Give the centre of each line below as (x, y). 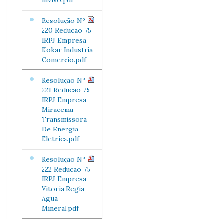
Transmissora (64, 119)
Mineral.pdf (60, 208)
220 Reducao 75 (66, 30)
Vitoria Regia (63, 189)
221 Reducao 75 (66, 90)
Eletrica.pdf (60, 139)
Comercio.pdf (64, 60)
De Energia (60, 129)
